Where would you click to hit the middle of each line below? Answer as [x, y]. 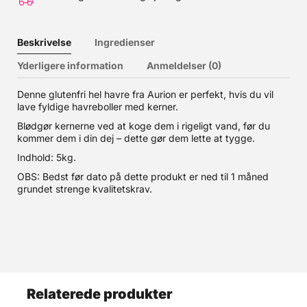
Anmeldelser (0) [184, 65]
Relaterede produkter [100, 294]
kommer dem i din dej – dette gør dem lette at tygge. [136, 138]
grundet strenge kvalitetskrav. [85, 189]
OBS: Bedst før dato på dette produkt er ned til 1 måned [143, 176]
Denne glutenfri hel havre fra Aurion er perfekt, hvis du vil [145, 94]
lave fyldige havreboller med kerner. [98, 107]
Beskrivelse [44, 42]
